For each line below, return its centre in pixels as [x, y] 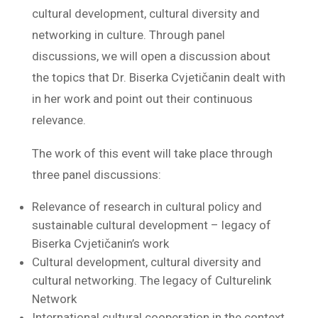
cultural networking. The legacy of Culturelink [151, 280]
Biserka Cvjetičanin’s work [100, 243]
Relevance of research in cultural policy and [147, 206]
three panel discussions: [96, 174]
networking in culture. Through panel [128, 34]
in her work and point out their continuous [142, 98]
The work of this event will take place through [152, 153]
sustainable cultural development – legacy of [151, 225]
